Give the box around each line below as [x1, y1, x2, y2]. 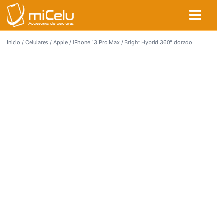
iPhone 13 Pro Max [73, 39, 120, 46]
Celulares [25, 39, 48, 46]
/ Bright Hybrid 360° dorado [120, 39, 192, 46]
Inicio [7, 39, 20, 46]
